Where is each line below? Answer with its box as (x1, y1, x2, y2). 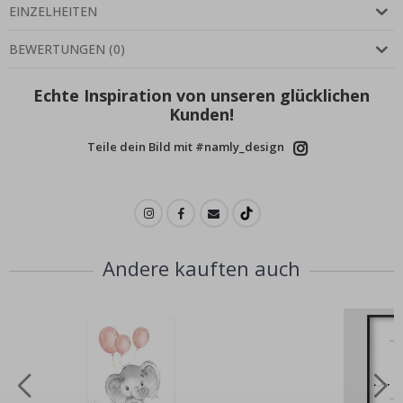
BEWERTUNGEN (9, 40, 105, 58)
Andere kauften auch (103, 255, 300, 282)
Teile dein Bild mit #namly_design (86, 139, 284, 156)
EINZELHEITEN (9, 3, 97, 21)
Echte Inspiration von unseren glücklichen (33, 85, 370, 107)
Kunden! (169, 103, 234, 126)
